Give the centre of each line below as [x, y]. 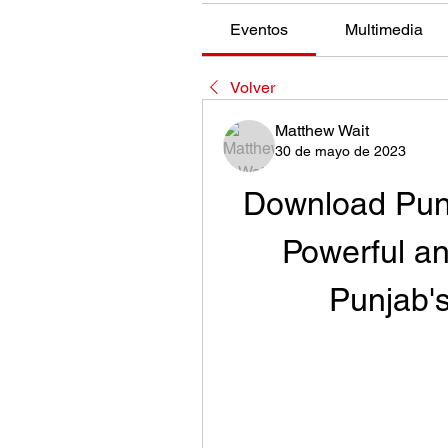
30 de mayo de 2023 [340, 151]
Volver [252, 88]
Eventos [259, 30]
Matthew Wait [322, 131]
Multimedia [383, 30]
